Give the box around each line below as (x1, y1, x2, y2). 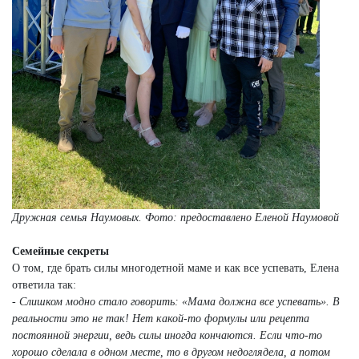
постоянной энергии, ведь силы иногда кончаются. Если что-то (12, 329, 322, 342)
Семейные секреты (12, 245, 109, 258)
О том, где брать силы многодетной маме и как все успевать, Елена (12, 262, 339, 275)
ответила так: (12, 279, 76, 292)
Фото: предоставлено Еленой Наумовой (145, 212, 339, 224)
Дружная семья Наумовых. (12, 212, 145, 224)
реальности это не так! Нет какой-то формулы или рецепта (12, 313, 309, 325)
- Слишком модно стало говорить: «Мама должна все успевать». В (12, 296, 340, 309)
